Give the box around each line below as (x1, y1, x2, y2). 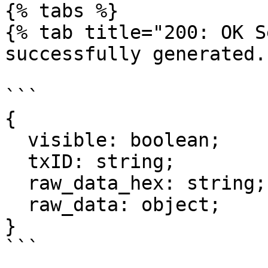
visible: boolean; (5, 129, 28, 151)
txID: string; (5, 151, 28, 172)
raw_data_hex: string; (5, 172, 28, 194)
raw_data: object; (5, 194, 28, 215)
